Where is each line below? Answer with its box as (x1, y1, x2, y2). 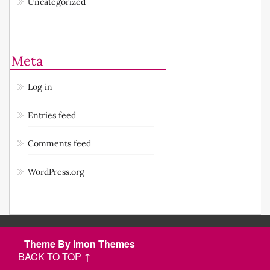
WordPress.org (28, 166, 84, 177)
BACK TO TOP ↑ (18, 249, 91, 263)
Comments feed (28, 137, 91, 149)
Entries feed (28, 109, 76, 121)
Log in (28, 81, 52, 92)
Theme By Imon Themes (24, 236, 135, 251)
